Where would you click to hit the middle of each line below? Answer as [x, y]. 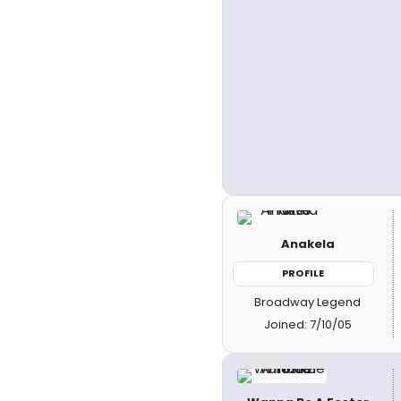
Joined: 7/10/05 [307, 324]
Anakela [307, 244]
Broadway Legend [308, 302]
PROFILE [303, 273]
